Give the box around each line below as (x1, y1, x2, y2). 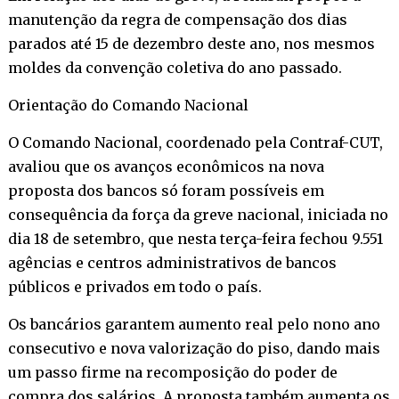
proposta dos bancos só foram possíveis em (7, 181, 324, 199)
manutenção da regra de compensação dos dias (7, 10, 347, 28)
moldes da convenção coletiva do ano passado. (7, 58, 342, 77)
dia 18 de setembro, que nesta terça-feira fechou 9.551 (7, 229, 383, 248)
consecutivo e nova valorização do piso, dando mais (7, 338, 380, 357)
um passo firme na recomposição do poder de (7, 362, 338, 381)
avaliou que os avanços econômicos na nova (7, 157, 324, 175)
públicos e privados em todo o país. (7, 277, 262, 296)
